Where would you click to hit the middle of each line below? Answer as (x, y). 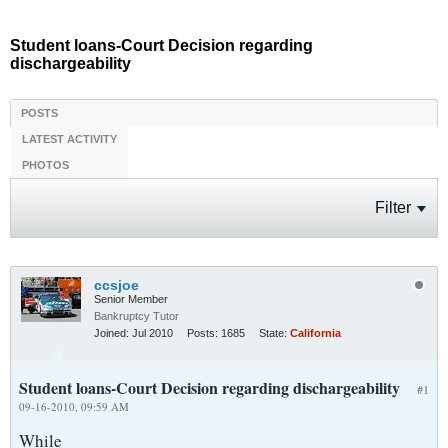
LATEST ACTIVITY (69, 139)
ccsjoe (116, 285)
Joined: (111, 333)
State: (273, 333)
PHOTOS (45, 165)
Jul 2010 (152, 333)
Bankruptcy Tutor (136, 316)
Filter (393, 207)
